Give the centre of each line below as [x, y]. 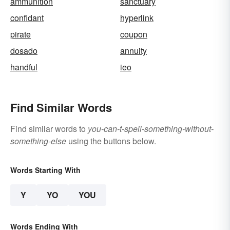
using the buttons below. [111, 141]
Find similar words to [49, 128]
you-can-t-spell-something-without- [151, 128]
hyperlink [137, 17]
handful [24, 67]
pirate [21, 34]
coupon [134, 34]
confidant [27, 17]
